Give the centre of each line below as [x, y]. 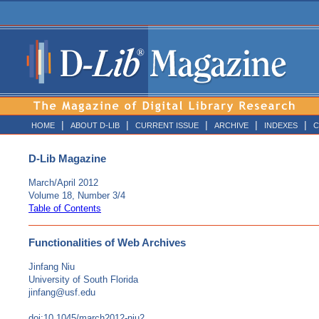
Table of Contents [65, 209]
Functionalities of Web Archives [107, 243]
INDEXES [281, 125]
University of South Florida [83, 280]
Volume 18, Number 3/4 [77, 196]
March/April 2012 [63, 183]
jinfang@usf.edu [62, 293]
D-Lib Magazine [67, 159]
